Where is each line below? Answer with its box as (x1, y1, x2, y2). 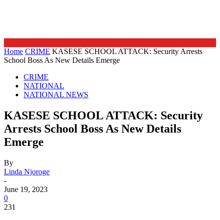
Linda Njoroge (4, 167, 50, 176)
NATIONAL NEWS (24, 90, 88, 99)
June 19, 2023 (4, 185, 48, 193)
